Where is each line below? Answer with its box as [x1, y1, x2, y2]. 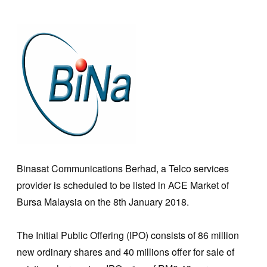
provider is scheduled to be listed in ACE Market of [17, 178, 229, 192]
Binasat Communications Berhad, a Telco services [17, 161, 229, 175]
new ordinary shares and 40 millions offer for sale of [17, 244, 234, 259]
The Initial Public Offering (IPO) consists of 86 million [17, 228, 239, 242]
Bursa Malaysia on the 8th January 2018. [17, 194, 189, 209]
